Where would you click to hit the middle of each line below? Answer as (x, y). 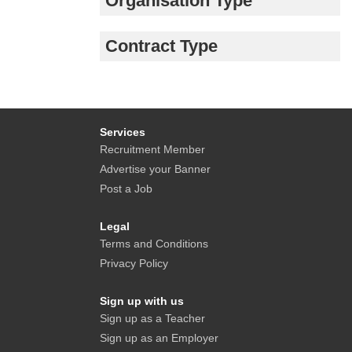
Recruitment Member (152, 149)
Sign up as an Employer (159, 337)
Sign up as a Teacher (152, 318)
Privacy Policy (134, 263)
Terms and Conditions (154, 243)
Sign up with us (142, 301)
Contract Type (161, 46)
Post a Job (126, 188)
